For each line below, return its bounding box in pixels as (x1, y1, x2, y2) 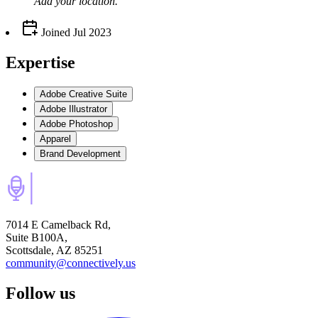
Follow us (6, 283, 75, 302)
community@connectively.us (6, 256, 136, 269)
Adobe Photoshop (40, 118, 113, 129)
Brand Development (40, 148, 121, 159)
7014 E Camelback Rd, (6, 218, 111, 231)
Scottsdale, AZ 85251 (6, 243, 103, 256)
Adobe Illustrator (40, 103, 107, 114)
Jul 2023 (73, 26, 111, 39)
